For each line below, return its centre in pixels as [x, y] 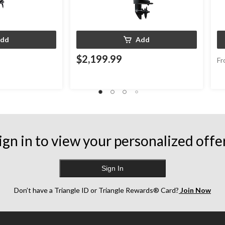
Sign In [113, 168]
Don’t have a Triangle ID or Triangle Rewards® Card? [96, 190]
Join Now [195, 190]
